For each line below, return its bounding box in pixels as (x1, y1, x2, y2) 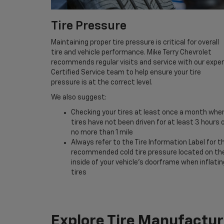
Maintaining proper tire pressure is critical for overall (51, 39, 219, 46)
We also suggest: (51, 94, 106, 101)
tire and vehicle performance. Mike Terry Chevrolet (51, 49, 211, 56)
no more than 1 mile (71, 129, 133, 136)
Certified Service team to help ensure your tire (51, 69, 201, 76)
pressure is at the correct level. (51, 79, 152, 86)
